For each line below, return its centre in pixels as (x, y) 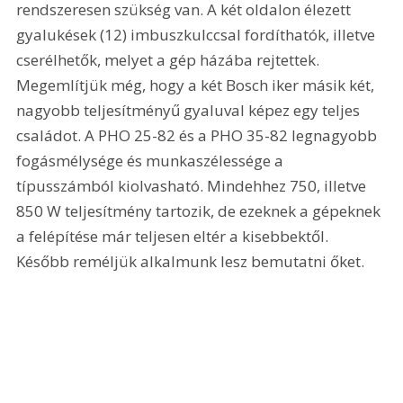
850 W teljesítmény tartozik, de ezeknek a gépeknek (201, 211)
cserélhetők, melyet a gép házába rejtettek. (170, 60)
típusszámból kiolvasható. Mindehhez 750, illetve (193, 186)
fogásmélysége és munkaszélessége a (152, 161)
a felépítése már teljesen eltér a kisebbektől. (175, 237)
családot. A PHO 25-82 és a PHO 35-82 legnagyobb (199, 136)
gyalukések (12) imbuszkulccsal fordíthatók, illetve (198, 35)
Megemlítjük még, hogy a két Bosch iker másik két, (197, 85)
